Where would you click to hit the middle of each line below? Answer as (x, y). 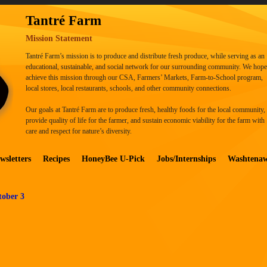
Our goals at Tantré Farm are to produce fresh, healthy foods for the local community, (145, 110)
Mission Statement (59, 38)
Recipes (56, 159)
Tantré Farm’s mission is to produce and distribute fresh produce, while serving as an (145, 56)
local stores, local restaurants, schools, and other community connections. (128, 89)
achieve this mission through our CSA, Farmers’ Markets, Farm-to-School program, (144, 78)
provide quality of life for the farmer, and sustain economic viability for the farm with (145, 121)
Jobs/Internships (186, 159)
